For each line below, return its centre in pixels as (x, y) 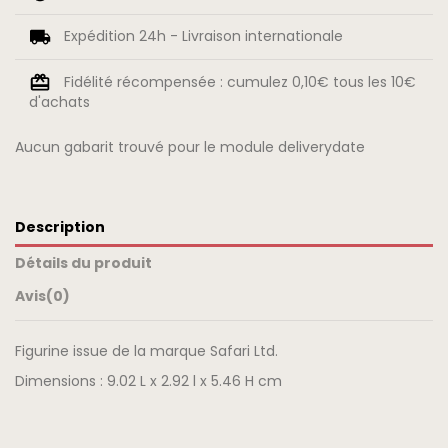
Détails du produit (83, 262)
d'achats (59, 102)
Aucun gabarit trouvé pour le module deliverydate (190, 146)
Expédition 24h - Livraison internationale (203, 36)
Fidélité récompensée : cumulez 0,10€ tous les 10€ (239, 81)
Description (60, 226)
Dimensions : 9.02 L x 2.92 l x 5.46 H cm (148, 380)
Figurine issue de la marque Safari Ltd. (146, 350)
